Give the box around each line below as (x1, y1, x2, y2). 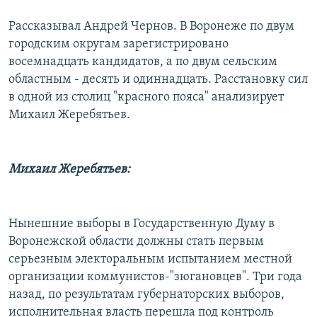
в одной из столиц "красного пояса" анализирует (8, 90, 284, 104)
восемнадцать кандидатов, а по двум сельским (8, 54, 277, 69)
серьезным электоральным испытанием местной (8, 252, 292, 266)
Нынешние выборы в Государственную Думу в (8, 217, 275, 231)
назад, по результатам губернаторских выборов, (8, 287, 284, 301)
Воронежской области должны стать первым (8, 234, 264, 248)
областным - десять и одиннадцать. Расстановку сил (8, 72, 308, 86)
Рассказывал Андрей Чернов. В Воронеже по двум (8, 19, 294, 33)
